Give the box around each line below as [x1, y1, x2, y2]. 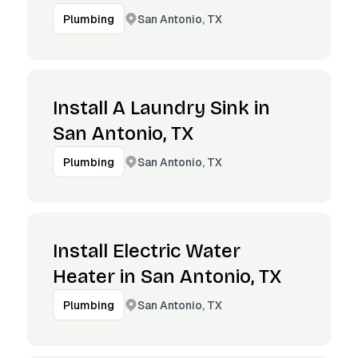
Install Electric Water [53, 240, 241, 262]
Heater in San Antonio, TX [53, 265, 281, 288]
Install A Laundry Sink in [53, 97, 270, 119]
